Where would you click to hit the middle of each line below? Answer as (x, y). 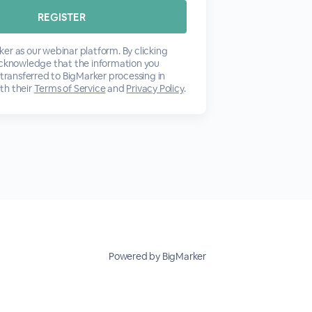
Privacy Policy (155, 88)
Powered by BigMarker (157, 256)
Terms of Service (70, 88)
